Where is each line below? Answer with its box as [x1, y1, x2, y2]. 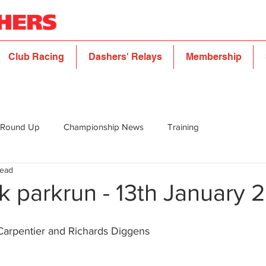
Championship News [64, 122, 144, 132]
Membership [185, 51, 242, 62]
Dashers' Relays [88, 51, 162, 62]
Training [167, 122, 199, 132]
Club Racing [8, 51, 64, 62]
